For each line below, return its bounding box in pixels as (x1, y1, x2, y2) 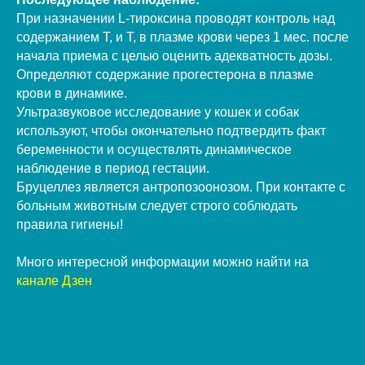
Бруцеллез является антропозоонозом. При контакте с (16, 179, 345, 194)
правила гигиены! (16, 217, 123, 231)
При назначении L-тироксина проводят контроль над (16, 11, 335, 25)
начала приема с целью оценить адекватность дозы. (16, 48, 332, 63)
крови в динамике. (16, 86, 127, 100)
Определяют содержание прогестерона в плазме (16, 67, 314, 81)
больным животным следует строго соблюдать (16, 198, 297, 213)
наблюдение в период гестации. (16, 161, 209, 175)
